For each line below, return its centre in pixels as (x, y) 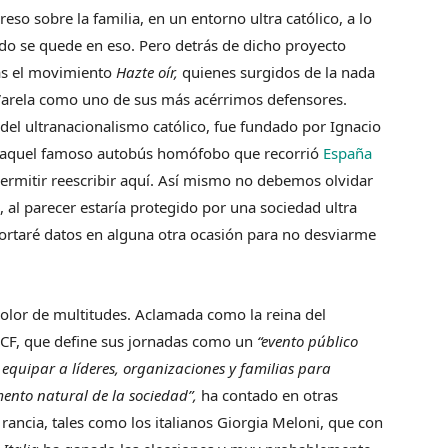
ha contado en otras (269, 395)
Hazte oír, (147, 72)
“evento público (305, 341)
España (347, 153)
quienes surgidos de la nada (278, 72)
